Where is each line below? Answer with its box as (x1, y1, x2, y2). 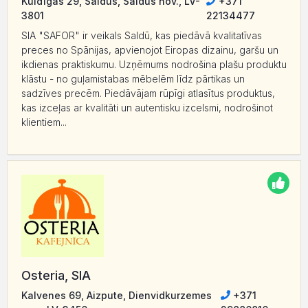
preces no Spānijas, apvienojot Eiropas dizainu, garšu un (21, 43, 278, 56)
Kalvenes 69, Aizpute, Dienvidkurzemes (21, 289, 212, 301)
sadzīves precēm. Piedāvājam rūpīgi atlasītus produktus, (21, 87, 275, 99)
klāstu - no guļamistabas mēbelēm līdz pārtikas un (21, 72, 245, 85)
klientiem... (21, 115, 67, 128)
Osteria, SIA (21, 267, 91, 283)
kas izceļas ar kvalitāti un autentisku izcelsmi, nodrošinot (21, 101, 273, 113)
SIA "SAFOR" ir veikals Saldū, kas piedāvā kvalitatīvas (21, 29, 262, 41)
